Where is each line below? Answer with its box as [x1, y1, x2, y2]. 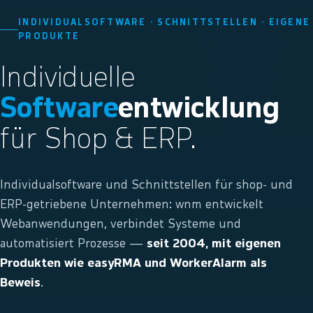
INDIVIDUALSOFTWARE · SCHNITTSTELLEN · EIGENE [18, 17, 310, 27]
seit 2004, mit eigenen [147, 237, 281, 250]
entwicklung [118, 94, 280, 124]
